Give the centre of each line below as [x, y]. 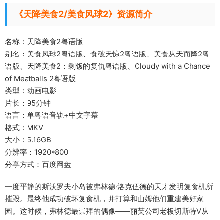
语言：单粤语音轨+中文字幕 [52, 115]
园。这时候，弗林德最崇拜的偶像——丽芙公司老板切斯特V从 [107, 211]
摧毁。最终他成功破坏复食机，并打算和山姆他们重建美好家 [104, 199]
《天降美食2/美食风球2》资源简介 [83, 14]
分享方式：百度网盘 [38, 165]
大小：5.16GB [28, 140]
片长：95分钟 [28, 103]
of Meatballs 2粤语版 [40, 79]
